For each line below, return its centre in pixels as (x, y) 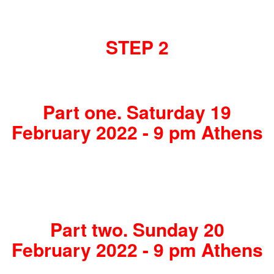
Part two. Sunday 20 (137, 229)
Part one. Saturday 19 (137, 112)
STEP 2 (137, 47)
